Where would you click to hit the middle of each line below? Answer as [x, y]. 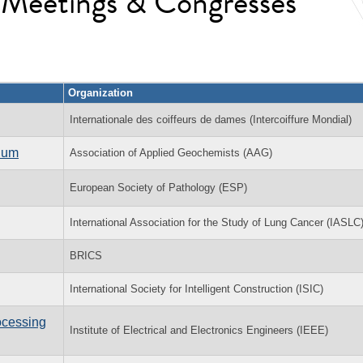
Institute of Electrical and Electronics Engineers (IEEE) [199, 330]
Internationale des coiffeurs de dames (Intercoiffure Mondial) [211, 119]
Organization [100, 92]
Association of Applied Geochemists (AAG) [171, 152]
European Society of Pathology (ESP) [158, 187]
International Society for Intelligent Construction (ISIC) [196, 288]
